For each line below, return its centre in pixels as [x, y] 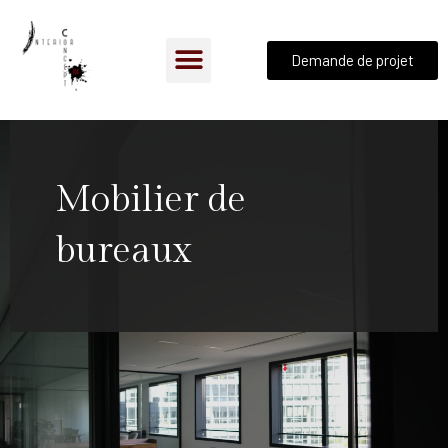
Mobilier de [150, 200]
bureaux [123, 251]
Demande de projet [352, 59]
